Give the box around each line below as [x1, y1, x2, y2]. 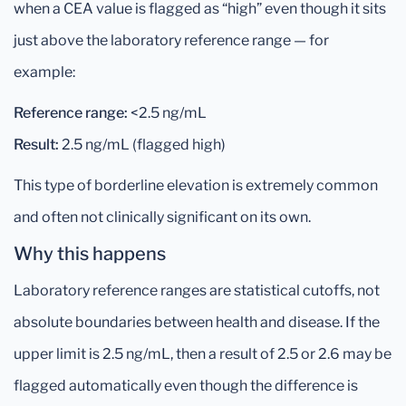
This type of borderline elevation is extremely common [14, 177, 378, 195]
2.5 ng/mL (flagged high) [59, 136, 226, 154]
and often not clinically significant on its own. [14, 208, 311, 227]
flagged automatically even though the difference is [14, 377, 358, 395]
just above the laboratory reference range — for [14, 32, 329, 50]
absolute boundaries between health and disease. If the [14, 314, 380, 332]
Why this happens [14, 243, 166, 266]
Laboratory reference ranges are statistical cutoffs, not [14, 282, 380, 300]
